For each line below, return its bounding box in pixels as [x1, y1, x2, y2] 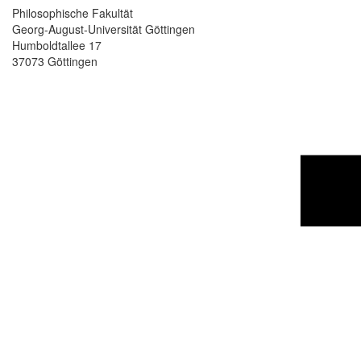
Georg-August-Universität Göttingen [12, 20, 195, 37]
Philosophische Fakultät [12, 4, 133, 21]
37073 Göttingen [12, 52, 98, 69]
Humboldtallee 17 [12, 36, 102, 53]
